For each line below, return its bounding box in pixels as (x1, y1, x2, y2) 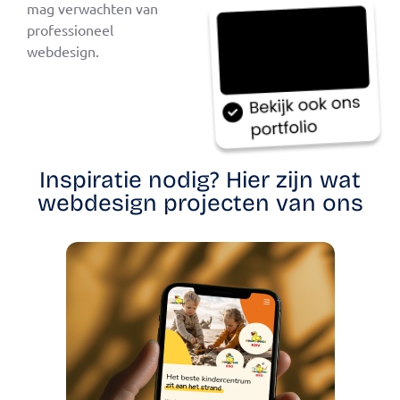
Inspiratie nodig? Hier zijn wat (39, 166, 361, 195)
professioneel (27, 21, 113, 39)
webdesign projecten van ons (37, 189, 363, 218)
